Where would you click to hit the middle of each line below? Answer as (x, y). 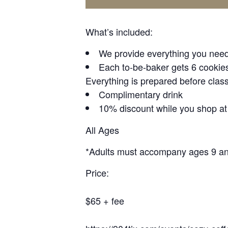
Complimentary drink (141, 94)
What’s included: (119, 32)
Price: (97, 173)
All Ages (102, 130)
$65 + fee (105, 201)
